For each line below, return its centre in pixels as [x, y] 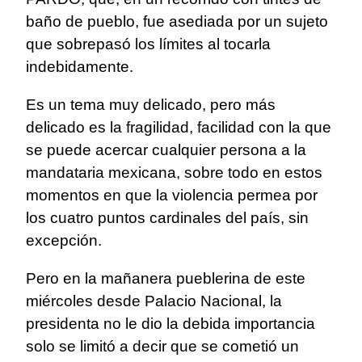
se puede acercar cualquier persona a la [166, 150]
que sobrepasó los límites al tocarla [148, 44]
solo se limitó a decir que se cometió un [162, 347]
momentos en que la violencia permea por [172, 196]
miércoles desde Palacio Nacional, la [154, 301]
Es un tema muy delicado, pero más [151, 105]
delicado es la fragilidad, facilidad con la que [179, 128]
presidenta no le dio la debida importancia [170, 324]
